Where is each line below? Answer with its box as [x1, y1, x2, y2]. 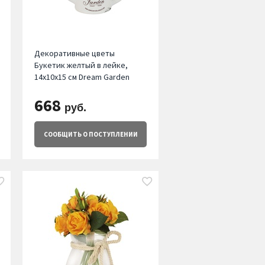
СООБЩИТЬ [43, 130, 82, 139]
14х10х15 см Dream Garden [34, 72, 130, 83]
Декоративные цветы [34, 48, 115, 59]
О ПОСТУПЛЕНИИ [81, 130, 138, 139]
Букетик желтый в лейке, [34, 60, 128, 71]
